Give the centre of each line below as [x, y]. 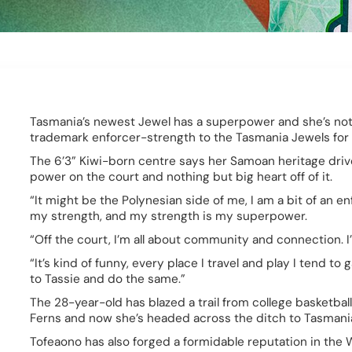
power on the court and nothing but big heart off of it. [185, 177]
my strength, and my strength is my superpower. [170, 216]
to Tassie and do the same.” [110, 279]
